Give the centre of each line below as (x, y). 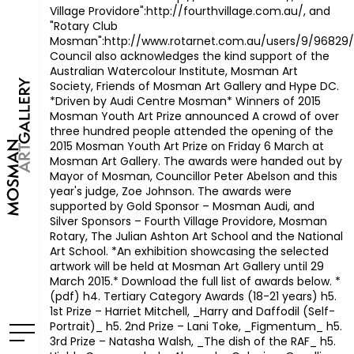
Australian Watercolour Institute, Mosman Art (173, 71)
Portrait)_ (77, 326)
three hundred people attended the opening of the (191, 131)
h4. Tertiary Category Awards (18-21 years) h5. (209, 296)
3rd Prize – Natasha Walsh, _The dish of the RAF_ (185, 341)
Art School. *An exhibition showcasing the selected (189, 251)
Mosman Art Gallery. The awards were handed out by (196, 161)
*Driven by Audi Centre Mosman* (142, 101)
